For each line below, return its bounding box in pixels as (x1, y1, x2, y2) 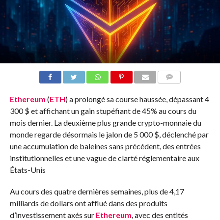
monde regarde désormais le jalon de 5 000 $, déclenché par (9, 130, 209, 139)
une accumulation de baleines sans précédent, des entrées (9, 141, 201, 151)
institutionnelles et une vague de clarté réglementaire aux (9, 153, 199, 163)
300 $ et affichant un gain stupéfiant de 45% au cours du (9, 106, 196, 116)
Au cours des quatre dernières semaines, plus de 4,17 (9, 187, 184, 196)
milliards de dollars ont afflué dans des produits (9, 198, 167, 208)
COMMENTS (161, 85, 194, 92)
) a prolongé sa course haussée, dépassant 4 (65, 94, 209, 104)
